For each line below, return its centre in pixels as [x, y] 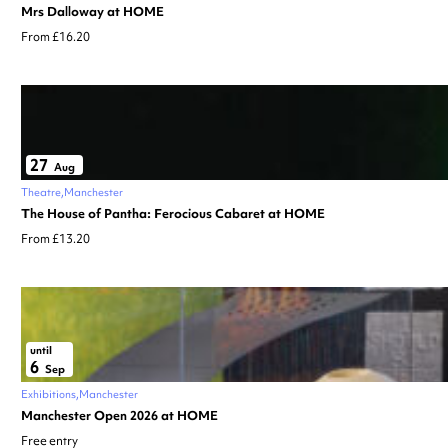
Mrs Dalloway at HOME [92, 11]
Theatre [41, 191]
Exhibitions [48, 393]
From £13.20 [55, 238]
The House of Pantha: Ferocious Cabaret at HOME [173, 213]
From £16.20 [55, 36]
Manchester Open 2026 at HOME [119, 415]
